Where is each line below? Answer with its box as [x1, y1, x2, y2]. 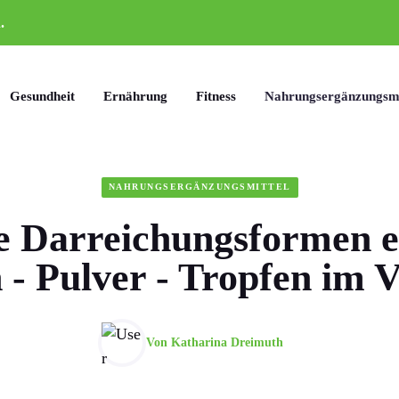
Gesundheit [10, 89, 75, 103]
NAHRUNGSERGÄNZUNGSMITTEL [108, 182, 291, 192]
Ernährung [103, 89, 167, 103]
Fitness [196, 89, 236, 103]
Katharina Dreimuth [171, 336, 283, 350]
